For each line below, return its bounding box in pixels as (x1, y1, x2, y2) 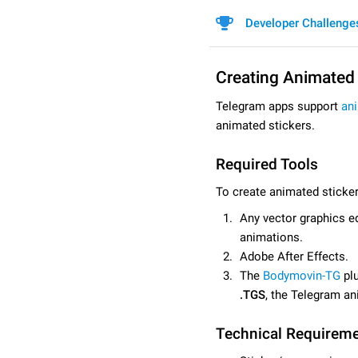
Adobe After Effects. (240, 249, 348, 264)
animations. (240, 229, 303, 245)
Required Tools (216, 155, 318, 173)
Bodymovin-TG (263, 268, 340, 283)
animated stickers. (216, 118, 315, 133)
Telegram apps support (216, 99, 341, 113)
